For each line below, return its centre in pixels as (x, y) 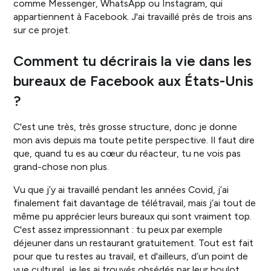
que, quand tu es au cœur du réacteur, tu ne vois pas (127, 154)
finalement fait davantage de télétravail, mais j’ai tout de (135, 203)
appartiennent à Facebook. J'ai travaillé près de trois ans (133, 17)
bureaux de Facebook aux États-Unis (134, 81)
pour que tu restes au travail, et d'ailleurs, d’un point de (131, 256)
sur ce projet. (42, 30)
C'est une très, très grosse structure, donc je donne (126, 127)
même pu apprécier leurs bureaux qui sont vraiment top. (133, 217)
